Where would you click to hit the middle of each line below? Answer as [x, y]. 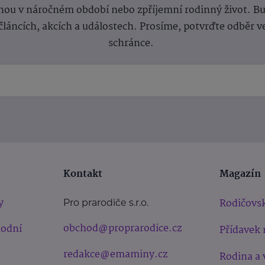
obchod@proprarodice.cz [123, 228]
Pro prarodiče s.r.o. [106, 202]
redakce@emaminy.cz [116, 254]
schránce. [132, 43]
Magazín [240, 174]
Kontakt [83, 174]
